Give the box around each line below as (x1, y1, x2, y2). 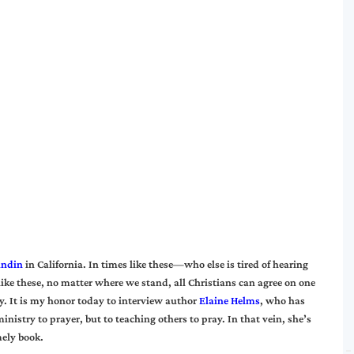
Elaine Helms (199, 294, 260, 307)
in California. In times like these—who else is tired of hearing (23, 258, 308, 270)
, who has (260, 294, 305, 307)
